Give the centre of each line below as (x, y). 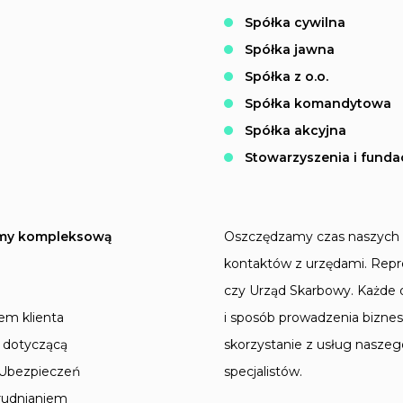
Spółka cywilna (295, 23)
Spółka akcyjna (296, 131)
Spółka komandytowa (318, 104)
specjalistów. (263, 372)
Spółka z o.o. (287, 77)
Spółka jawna (290, 50)
